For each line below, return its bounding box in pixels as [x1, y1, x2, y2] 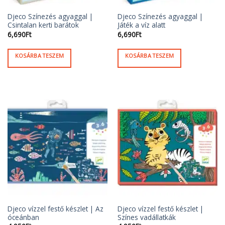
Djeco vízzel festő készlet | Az [7, 203, 103, 213]
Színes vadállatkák [117, 212, 176, 222]
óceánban [7, 212, 39, 222]
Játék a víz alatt [117, 20, 165, 30]
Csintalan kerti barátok [7, 20, 79, 30]
